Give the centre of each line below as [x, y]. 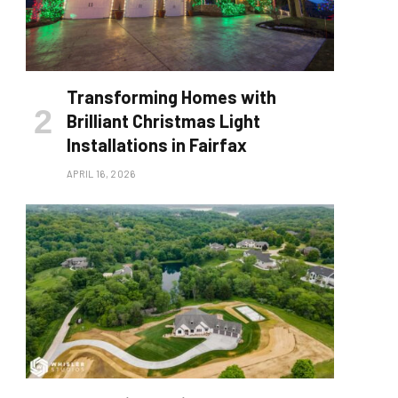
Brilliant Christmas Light [163, 121]
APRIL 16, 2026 [101, 174]
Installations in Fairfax [157, 145]
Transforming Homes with [171, 97]
